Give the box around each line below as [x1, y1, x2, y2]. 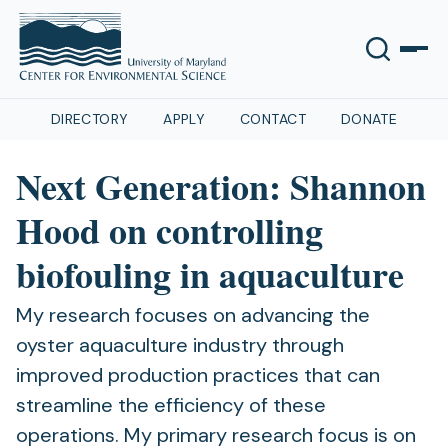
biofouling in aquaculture [16, 248, 404, 300]
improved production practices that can [16, 362, 380, 388]
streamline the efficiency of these [16, 392, 326, 418]
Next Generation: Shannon [16, 160, 426, 212]
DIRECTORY [50, 110, 129, 128]
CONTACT [240, 110, 306, 128]
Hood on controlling [16, 204, 323, 256]
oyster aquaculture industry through [16, 332, 344, 358]
